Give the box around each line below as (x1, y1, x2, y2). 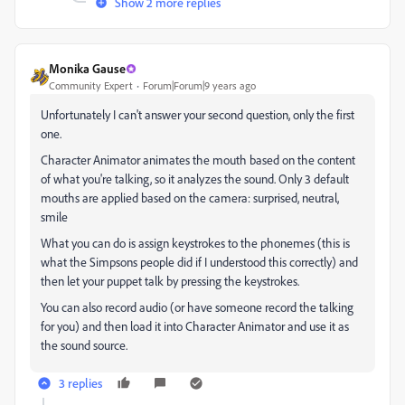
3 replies (59, 375, 102, 391)
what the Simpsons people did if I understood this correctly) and (41, 254, 358, 269)
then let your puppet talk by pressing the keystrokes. (41, 273, 299, 288)
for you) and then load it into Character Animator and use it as (41, 318, 349, 334)
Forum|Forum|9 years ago (143, 79, 256, 92)
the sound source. (41, 337, 127, 353)
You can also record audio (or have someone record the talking (41, 299, 353, 315)
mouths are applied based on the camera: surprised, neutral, (41, 190, 339, 205)
